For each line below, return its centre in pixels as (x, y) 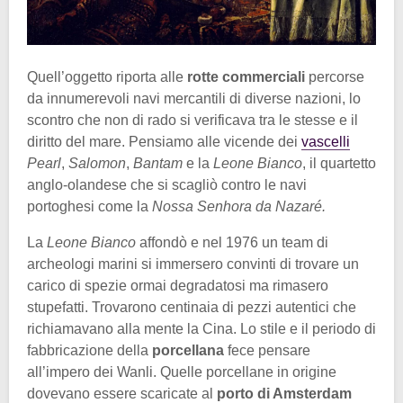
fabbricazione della (90, 350)
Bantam (158, 163)
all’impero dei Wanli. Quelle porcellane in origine (182, 372)
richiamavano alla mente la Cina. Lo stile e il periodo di (201, 328)
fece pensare (267, 350)
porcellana (188, 350)
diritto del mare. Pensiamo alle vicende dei (164, 141)
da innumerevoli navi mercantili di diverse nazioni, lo (194, 98)
